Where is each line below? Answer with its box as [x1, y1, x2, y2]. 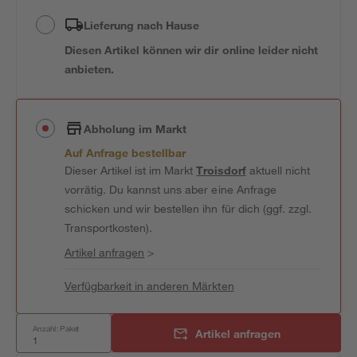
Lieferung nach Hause [84, 18, 200, 32]
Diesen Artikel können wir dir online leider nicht [65, 43, 318, 57]
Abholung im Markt [84, 121, 187, 135]
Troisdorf [196, 163, 246, 177]
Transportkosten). [65, 221, 153, 234]
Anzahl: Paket [33, 323, 80, 334]
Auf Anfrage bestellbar [65, 146, 186, 159]
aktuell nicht [245, 163, 310, 177]
